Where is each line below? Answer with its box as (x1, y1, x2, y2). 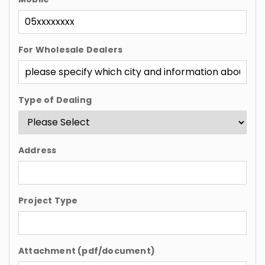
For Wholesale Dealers (18, 43, 123, 56)
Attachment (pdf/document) (18, 244, 155, 257)
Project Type (18, 194, 78, 206)
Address (18, 144, 57, 156)
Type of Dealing (18, 93, 92, 106)
